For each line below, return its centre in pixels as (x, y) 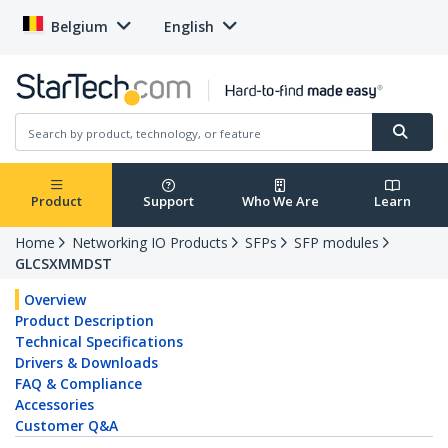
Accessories (54, 405)
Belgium (79, 26)
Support (168, 201)
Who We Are (280, 201)
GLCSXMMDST (63, 264)
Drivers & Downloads (86, 363)
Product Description (84, 321)
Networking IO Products (150, 243)
